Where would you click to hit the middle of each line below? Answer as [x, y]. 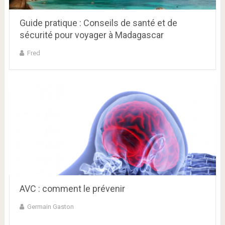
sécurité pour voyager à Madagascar [91, 35]
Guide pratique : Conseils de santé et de [98, 23]
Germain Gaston [50, 207]
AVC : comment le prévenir [72, 189]
